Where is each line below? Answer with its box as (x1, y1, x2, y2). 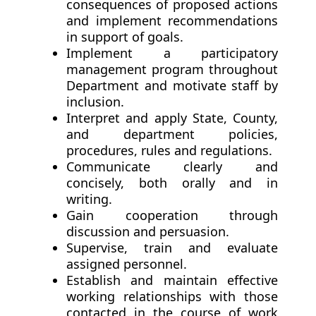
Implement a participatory (66, 44, 278, 62)
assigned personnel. (66, 255, 187, 273)
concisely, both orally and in (66, 174, 278, 192)
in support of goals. (66, 28, 183, 46)
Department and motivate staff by (66, 77, 278, 95)
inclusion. (66, 93, 124, 111)
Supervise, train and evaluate (66, 239, 278, 257)
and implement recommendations (66, 12, 278, 30)
